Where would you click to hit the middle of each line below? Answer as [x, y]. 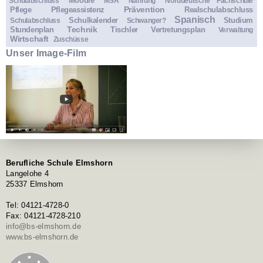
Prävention [144, 10]
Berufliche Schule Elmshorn [59, 163]
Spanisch [195, 20]
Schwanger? [146, 21]
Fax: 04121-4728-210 [43, 215]
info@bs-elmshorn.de [43, 226]
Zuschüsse [71, 39]
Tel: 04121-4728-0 [38, 205]
